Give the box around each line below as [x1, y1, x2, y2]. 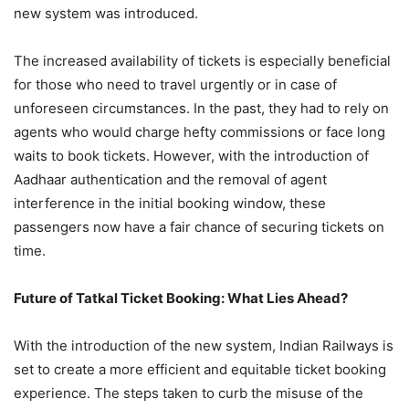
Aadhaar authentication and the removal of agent [14, 171, 327, 188]
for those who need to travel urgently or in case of [14, 76, 337, 93]
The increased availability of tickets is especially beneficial [14, 52, 391, 69]
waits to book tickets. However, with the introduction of [14, 147, 369, 164]
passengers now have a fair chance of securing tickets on [14, 218, 384, 236]
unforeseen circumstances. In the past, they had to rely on [14, 100, 389, 117]
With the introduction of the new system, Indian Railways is [14, 337, 393, 354]
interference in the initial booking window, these [14, 194, 326, 212]
